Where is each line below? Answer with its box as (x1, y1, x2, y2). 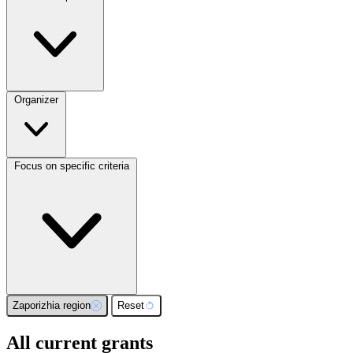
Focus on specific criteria (14, 159, 129, 172)
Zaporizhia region (13, 299, 91, 312)
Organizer (14, 93, 58, 106)
